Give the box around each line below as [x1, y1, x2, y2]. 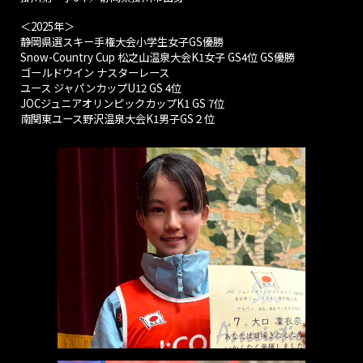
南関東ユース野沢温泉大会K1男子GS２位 [20, 111, 216, 126]
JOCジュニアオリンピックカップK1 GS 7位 [20, 96, 225, 111]
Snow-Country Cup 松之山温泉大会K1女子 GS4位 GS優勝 [20, 49, 296, 65]
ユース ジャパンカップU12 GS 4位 [20, 80, 182, 96]
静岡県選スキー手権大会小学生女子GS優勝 [20, 34, 224, 49]
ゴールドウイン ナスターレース [20, 65, 170, 80]
